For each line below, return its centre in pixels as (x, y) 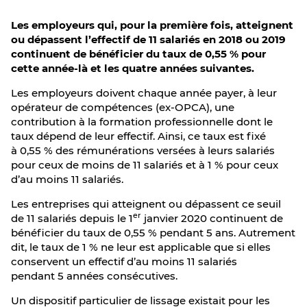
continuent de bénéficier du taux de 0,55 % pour (138, 54)
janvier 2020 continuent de (212, 218)
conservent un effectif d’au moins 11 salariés (124, 261)
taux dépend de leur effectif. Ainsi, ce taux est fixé (138, 136)
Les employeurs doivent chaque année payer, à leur (144, 93)
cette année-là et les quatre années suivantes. (133, 68)
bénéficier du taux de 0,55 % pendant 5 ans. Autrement (153, 233)
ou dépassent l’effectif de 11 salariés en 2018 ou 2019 (148, 39)
